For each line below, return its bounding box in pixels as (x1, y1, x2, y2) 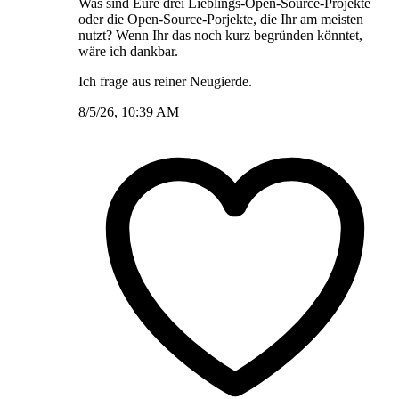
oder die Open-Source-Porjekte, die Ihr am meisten (78, 11, 363, 27)
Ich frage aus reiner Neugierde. (78, 73, 252, 89)
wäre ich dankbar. (78, 43, 178, 59)
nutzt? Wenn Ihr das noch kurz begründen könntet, (78, 27, 362, 43)
